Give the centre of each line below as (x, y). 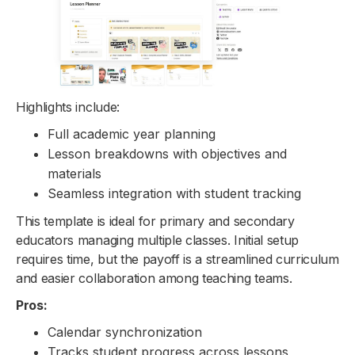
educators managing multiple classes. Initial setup (157, 240)
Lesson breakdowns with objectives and (167, 153)
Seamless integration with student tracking (174, 193)
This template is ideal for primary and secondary (155, 221)
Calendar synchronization (125, 332)
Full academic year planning (132, 134)
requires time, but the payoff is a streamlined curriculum (177, 259)
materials (74, 173)
